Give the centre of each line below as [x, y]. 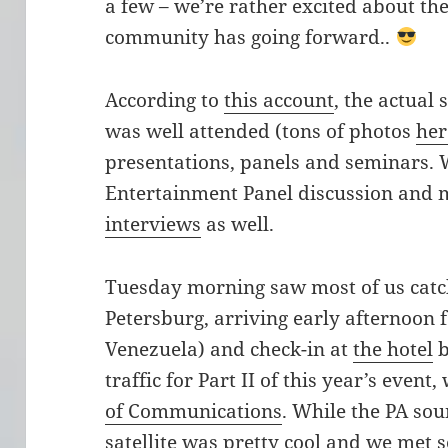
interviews [153, 224]
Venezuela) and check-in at [229, 349]
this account [279, 100]
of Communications [194, 411]
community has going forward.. [250, 37]
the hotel [393, 349]
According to [165, 100]
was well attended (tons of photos [261, 131]
